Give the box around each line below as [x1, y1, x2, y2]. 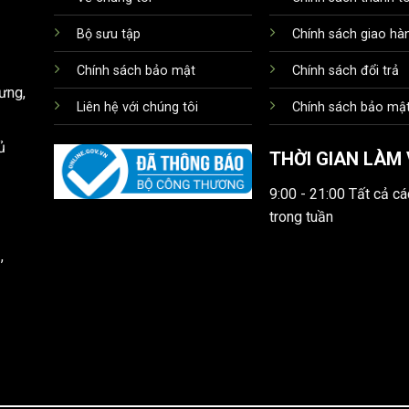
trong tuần [269, 207, 334, 225]
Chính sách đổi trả [292, 62, 400, 79]
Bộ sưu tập [76, 26, 141, 42]
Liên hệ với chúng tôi [76, 99, 198, 115]
